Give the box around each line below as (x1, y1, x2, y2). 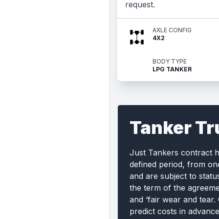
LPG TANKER (153, 66, 192, 73)
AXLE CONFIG (153, 26, 192, 34)
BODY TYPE (153, 58, 187, 65)
